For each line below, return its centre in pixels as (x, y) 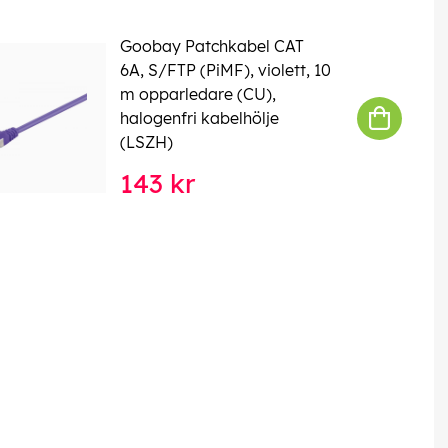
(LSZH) (146, 142)
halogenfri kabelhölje (199, 118)
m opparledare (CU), (197, 94)
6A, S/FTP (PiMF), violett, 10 (225, 70)
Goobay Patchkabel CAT (211, 46)
